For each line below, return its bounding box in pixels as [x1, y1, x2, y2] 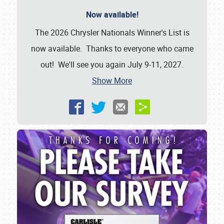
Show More [92, 75, 132, 86]
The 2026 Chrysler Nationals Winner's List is [34, 27, 189, 38]
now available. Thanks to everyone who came [30, 43, 193, 54]
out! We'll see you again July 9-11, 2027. [40, 59, 183, 70]
